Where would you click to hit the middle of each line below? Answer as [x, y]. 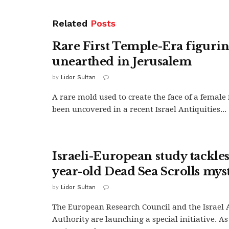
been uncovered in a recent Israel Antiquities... [139, 109]
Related [70, 23]
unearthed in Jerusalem [122, 61]
